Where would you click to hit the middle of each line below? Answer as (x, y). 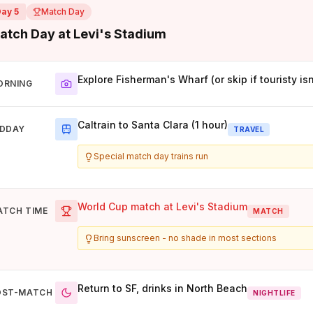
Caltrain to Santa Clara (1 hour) (153, 125)
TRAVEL (249, 129)
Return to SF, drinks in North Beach (163, 289)
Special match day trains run (151, 156)
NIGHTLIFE (274, 292)
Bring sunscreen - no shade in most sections (185, 238)
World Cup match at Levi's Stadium (163, 207)
